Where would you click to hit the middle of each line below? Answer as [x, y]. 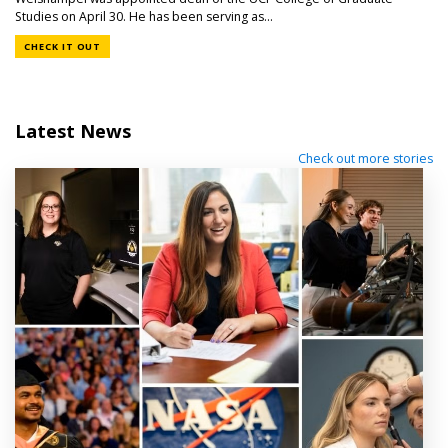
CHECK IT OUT [63, 47]
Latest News [73, 131]
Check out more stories [365, 158]
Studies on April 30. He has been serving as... [144, 16]
